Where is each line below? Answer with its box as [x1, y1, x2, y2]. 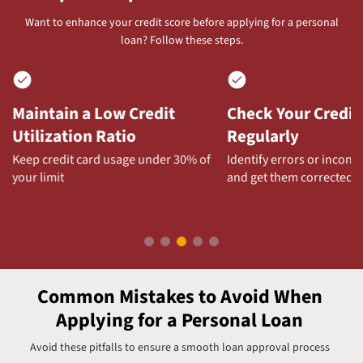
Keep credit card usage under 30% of [11, 150, 211, 169]
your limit [11, 168, 64, 186]
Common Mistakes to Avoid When [36, 282, 322, 311]
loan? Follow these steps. [120, 32, 243, 49]
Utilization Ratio [11, 123, 136, 148]
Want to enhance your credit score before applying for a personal [24, 14, 339, 31]
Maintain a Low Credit [11, 100, 175, 126]
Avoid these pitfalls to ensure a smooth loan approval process [29, 339, 330, 356]
